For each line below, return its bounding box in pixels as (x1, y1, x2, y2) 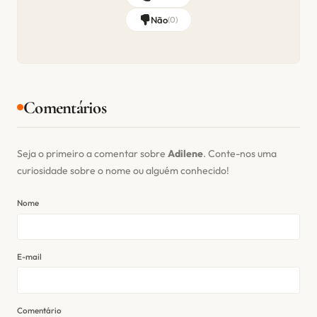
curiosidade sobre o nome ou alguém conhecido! (17, 163, 229, 177)
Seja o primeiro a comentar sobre (17, 146, 168, 160)
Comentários (23, 96, 106, 118)
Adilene (168, 146, 203, 160)
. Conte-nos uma (203, 146, 277, 160)
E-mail (17, 250, 42, 262)
